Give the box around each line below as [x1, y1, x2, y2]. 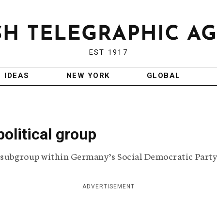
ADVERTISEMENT [82, 183, 135, 190]
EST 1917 [89, 48, 128, 57]
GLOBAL [146, 71, 181, 80]
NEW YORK [66, 71, 110, 80]
